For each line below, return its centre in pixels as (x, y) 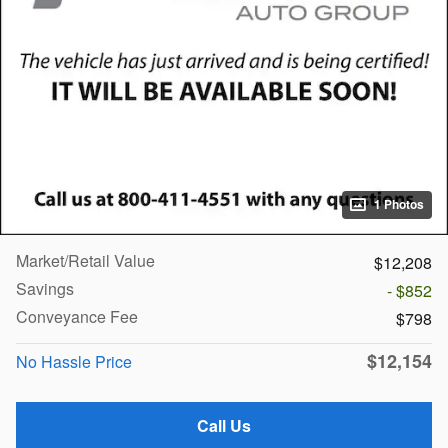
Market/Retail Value (85, 260)
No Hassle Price (74, 361)
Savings (45, 288)
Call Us (224, 425)
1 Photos (399, 204)
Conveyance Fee (77, 316)
